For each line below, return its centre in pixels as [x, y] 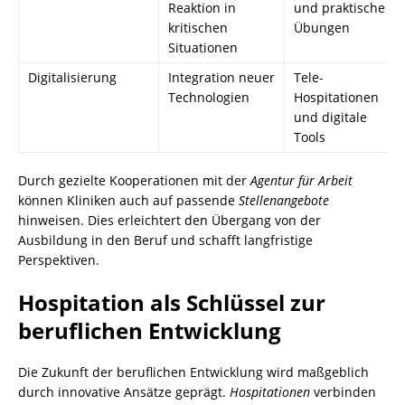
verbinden [343, 391]
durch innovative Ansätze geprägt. [124, 391]
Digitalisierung [72, 77]
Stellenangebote [284, 200]
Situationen [203, 47]
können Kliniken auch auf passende [128, 200]
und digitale [330, 117]
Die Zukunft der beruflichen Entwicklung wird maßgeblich [193, 372]
